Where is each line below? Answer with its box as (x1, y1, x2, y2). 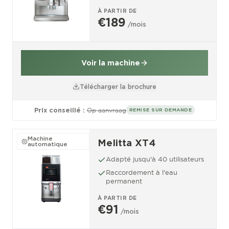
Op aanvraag (86, 106, 126, 114)
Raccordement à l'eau (106, 168, 177, 176)
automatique (27, 140, 67, 148)
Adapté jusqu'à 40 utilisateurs (106, 154, 204, 163)
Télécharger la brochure (80, 82, 156, 90)
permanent (106, 176, 142, 185)
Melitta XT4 (98, 137, 156, 148)
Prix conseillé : (34, 106, 85, 114)
